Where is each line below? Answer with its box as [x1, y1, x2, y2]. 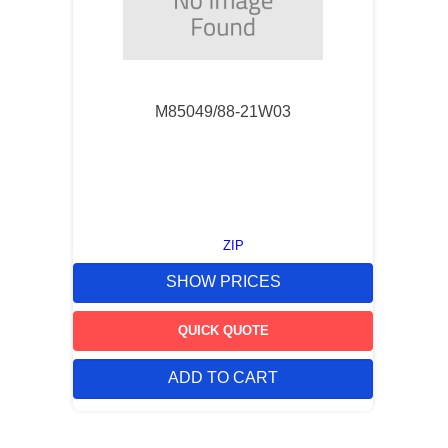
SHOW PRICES [165, 273, 281, 291]
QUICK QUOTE [177, 322, 269, 338]
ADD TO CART [168, 369, 278, 387]
